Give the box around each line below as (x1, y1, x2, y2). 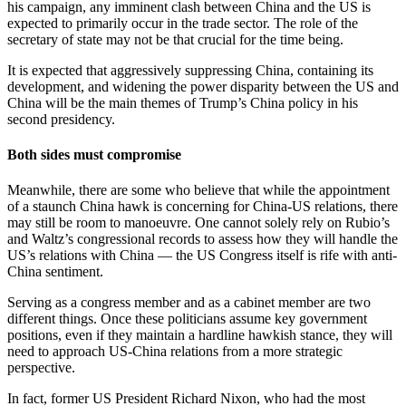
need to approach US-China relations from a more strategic (7, 343, 343, 360)
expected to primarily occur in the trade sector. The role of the (7, 14, 358, 31)
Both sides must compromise (7, 147, 181, 163)
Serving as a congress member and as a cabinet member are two (7, 295, 371, 311)
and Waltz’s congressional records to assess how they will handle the (7, 231, 398, 247)
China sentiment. (7, 264, 103, 280)
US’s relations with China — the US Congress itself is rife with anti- (7, 247, 397, 264)
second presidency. (7, 111, 119, 127)
